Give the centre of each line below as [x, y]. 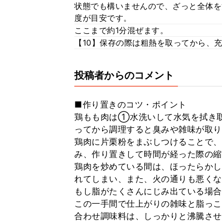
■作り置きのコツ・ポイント [131, 105]
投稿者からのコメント [124, 75]
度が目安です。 [103, 18]
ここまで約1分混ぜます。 [121, 30]
